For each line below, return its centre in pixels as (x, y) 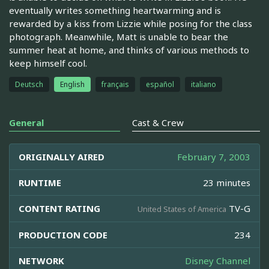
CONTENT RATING (59, 208)
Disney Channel (218, 260)
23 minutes (227, 182)
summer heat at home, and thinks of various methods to (129, 50)
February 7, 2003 (214, 156)
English (72, 84)
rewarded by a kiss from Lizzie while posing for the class (131, 23)
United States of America (182, 209)
